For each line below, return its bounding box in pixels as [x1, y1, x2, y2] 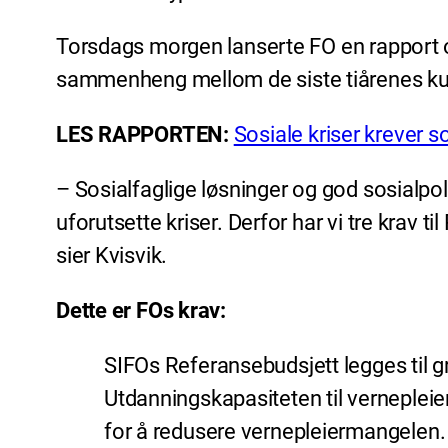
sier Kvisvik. [56, 243, 168, 269]
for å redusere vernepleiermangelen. [104, 419, 446, 445]
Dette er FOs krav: [56, 298, 227, 324]
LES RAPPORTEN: [56, 122, 234, 148]
